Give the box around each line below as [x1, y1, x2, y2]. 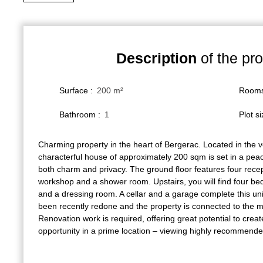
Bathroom [59, 109, 96, 119]
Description [116, 49, 197, 66]
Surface [59, 85, 88, 95]
